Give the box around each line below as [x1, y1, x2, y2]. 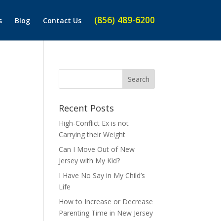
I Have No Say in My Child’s [59, 171, 146, 180]
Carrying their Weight [59, 130, 126, 139]
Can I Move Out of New [59, 145, 135, 154]
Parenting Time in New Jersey [59, 208, 153, 218]
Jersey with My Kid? [59, 156, 120, 165]
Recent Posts [59, 102, 114, 114]
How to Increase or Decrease [59, 197, 153, 206]
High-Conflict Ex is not [59, 118, 129, 128]
